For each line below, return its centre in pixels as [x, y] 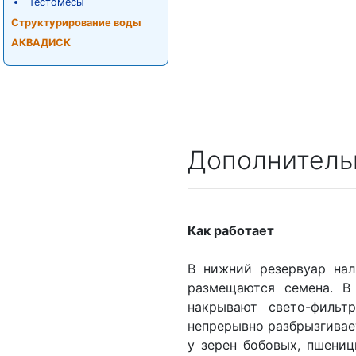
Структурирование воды [75, 23]
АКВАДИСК [41, 43]
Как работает [231, 230]
